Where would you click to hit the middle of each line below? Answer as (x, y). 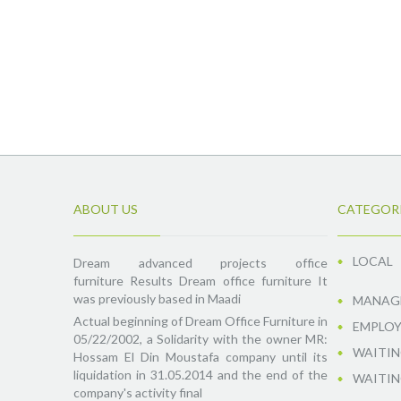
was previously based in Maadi (157, 299)
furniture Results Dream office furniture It (200, 281)
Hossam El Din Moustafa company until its (200, 357)
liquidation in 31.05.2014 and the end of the (200, 375)
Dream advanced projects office (200, 263)
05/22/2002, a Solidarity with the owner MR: (200, 339)
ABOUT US (106, 209)
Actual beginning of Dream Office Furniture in (200, 321)
